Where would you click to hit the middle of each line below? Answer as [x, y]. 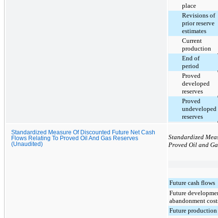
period [191, 66]
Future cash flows [192, 182]
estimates [194, 31]
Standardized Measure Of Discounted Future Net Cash [83, 132]
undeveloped [199, 109]
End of [191, 58]
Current [192, 40]
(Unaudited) [27, 144]
